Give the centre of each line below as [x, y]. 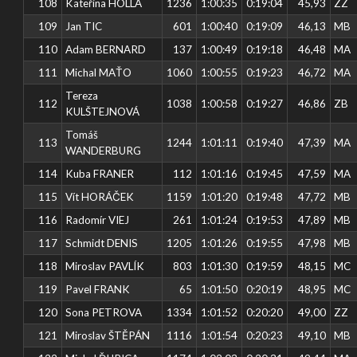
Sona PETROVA [104, 312]
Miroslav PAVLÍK [105, 266]
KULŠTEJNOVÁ [103, 111]
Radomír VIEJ [98, 220]
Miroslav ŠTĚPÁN [108, 335]
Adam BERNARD [106, 49]
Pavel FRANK [98, 289]
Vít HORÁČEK [100, 196]
